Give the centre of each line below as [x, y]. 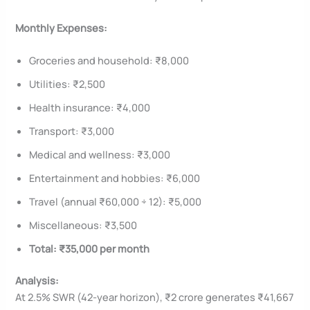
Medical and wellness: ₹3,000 [100, 155]
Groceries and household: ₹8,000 [109, 61]
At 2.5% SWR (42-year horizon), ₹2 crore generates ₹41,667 [155, 297]
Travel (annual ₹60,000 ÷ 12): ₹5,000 [116, 202]
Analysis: [37, 281]
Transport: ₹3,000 [72, 131]
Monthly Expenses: [62, 27]
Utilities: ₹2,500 [67, 84]
